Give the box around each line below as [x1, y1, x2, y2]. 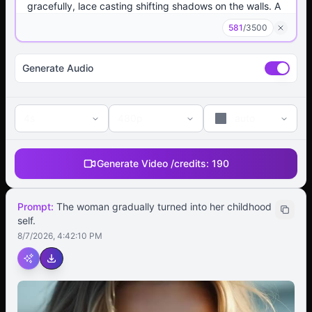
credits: [174, 157, 212, 169]
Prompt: [17, 201, 54, 212]
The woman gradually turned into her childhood [56, 201, 272, 212]
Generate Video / [97, 157, 174, 169]
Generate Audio [22, 62, 93, 74]
